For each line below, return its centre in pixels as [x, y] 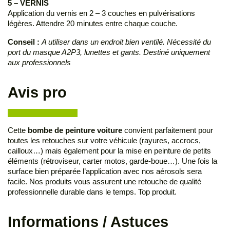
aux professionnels [39, 63]
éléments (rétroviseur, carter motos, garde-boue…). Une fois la [112, 161]
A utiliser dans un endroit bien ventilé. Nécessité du [126, 42]
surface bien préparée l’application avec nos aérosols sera [105, 171]
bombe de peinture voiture [75, 130]
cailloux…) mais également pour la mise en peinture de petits [109, 151]
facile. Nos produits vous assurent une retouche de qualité [104, 182]
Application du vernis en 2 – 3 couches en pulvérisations [101, 13]
